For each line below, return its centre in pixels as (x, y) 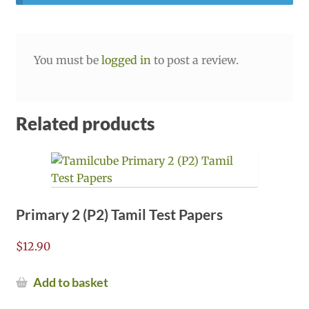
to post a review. (195, 60)
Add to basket (70, 282)
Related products (85, 124)
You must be (67, 60)
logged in (126, 60)
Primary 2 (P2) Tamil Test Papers (119, 214)
